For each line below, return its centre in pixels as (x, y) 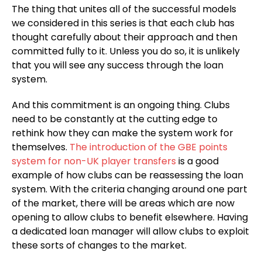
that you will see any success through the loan (118, 65)
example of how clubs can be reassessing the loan (127, 175)
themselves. (41, 147)
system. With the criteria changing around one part (130, 189)
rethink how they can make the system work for (123, 133)
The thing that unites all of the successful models (124, 9)
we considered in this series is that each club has (123, 23)
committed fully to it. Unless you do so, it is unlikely (126, 51)
